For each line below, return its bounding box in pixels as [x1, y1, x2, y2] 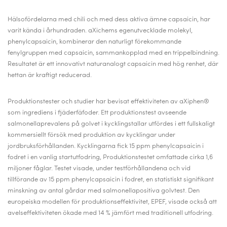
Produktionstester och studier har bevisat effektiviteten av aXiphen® [8, 98, 209, 105]
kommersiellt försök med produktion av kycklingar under [8, 132, 175, 138]
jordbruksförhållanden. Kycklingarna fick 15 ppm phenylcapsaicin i [8, 143, 204, 149]
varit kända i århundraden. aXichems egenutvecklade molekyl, [8, 27, 193, 34]
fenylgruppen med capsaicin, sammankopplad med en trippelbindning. [8, 50, 219, 56]
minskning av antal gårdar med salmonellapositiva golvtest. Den [8, 187, 200, 194]
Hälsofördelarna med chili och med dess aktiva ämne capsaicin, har [8, 16, 210, 23]
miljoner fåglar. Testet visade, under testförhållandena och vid [8, 165, 191, 172]
